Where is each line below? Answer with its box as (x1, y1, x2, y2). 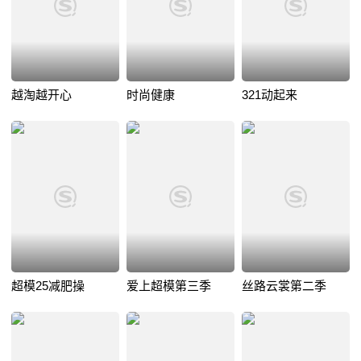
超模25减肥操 (11, 278, 85, 293)
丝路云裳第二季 (241, 278, 326, 293)
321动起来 (241, 87, 297, 102)
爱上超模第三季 (126, 278, 211, 293)
